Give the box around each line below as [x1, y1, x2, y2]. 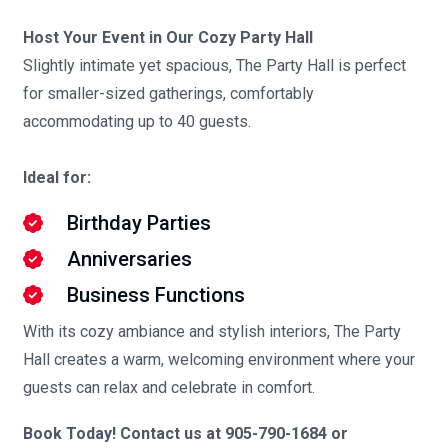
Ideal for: [22, 168, 91, 188]
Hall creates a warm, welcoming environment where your [22, 350, 415, 370]
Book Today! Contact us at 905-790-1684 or [22, 424, 348, 444]
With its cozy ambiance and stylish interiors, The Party [22, 322, 401, 342]
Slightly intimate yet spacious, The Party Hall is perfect [22, 56, 406, 76]
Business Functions [66, 283, 245, 308]
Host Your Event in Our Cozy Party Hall [22, 28, 313, 48]
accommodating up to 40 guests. [22, 112, 251, 132]
